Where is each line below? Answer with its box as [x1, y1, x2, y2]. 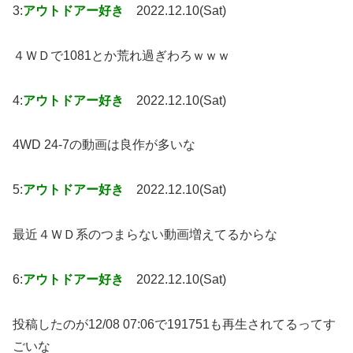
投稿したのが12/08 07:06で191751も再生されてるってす [13, 317, 336, 331]
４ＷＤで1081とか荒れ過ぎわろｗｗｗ [13, 48, 230, 62]
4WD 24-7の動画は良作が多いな [13, 138, 195, 152]
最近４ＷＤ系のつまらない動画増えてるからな [13, 227, 277, 241]
